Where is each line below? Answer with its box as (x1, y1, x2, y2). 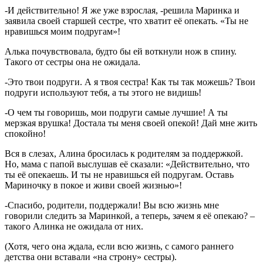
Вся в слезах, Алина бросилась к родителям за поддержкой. (5, 148, 243, 159)
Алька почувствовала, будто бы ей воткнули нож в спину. (5, 46, 237, 56)
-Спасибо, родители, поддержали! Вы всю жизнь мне (5, 200, 219, 210)
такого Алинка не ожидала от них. (5, 221, 143, 231)
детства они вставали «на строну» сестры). (5, 251, 177, 262)
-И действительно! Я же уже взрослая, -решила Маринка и (5, 5, 240, 15)
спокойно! (5, 128, 46, 139)
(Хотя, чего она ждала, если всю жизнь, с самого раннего (5, 241, 234, 251)
